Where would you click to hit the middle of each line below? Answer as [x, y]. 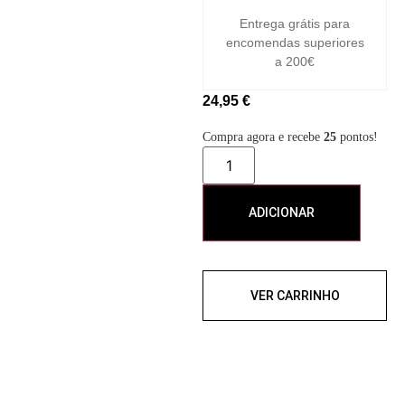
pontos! [357, 137]
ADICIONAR [282, 213]
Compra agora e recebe [263, 137]
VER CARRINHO [295, 296]
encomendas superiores [295, 42]
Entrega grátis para [295, 24]
